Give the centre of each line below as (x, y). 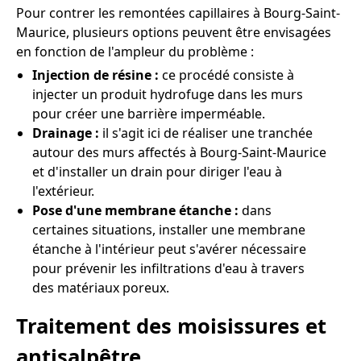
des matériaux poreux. (101, 287)
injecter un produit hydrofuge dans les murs (168, 94)
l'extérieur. (63, 191)
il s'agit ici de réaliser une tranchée (207, 133)
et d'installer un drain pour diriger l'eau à (157, 171)
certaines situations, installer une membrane (169, 229)
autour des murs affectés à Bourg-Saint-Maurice (179, 152)
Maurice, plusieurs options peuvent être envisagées (174, 32)
